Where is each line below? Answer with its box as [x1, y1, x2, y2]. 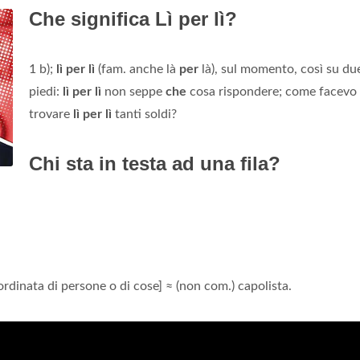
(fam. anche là [95, 63, 179, 76]
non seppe [101, 85, 166, 98]
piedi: [29, 85, 63, 98]
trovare [29, 108, 73, 121]
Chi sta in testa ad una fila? [29, 153, 280, 174]
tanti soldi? [112, 108, 177, 121]
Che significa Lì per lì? [29, 8, 237, 30]
